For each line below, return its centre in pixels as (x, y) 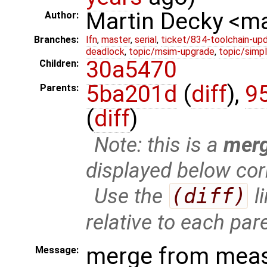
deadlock (105, 52)
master (116, 40)
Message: (57, 250)
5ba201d (131, 94)
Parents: (59, 88)
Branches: (56, 40)
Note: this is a (159, 145)
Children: (59, 64)
